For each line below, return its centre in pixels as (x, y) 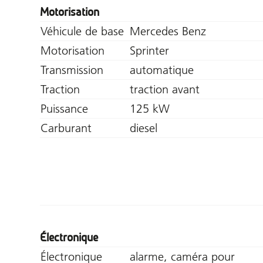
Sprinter (149, 50)
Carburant (66, 128)
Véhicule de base (82, 31)
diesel (144, 128)
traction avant (165, 89)
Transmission (72, 70)
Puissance (64, 108)
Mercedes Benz (168, 31)
